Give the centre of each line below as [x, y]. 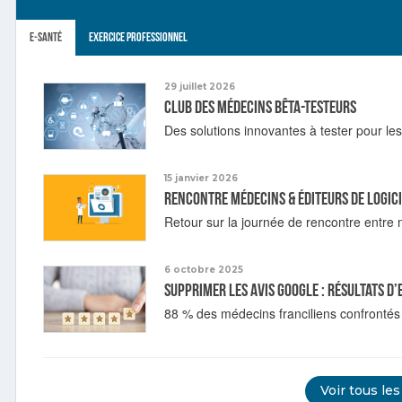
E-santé [46, 37]
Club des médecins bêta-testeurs [260, 107]
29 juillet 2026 [200, 86]
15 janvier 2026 [201, 178]
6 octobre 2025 [204, 269]
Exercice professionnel [138, 37]
